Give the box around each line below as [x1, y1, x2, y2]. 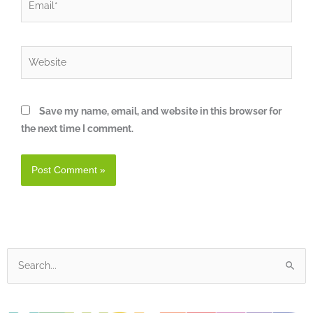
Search [6, 261, 38, 273]
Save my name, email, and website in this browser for [39, 105, 282, 117]
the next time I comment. [21, 123, 133, 135]
